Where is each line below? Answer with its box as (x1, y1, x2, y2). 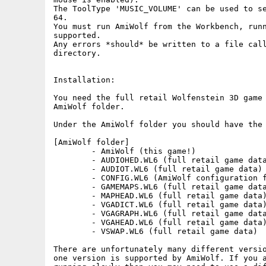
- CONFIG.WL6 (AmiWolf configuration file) (53, 173, 91, 182)
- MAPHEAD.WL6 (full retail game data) (53, 191, 91, 200)
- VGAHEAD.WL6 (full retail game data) (53, 218, 91, 227)
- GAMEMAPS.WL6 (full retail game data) (53, 182, 91, 191)
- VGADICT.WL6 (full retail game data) (53, 200, 91, 209)
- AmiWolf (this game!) (53, 147, 91, 156)
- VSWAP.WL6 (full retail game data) (53, 227, 91, 236)
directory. (53, 49, 101, 58)
